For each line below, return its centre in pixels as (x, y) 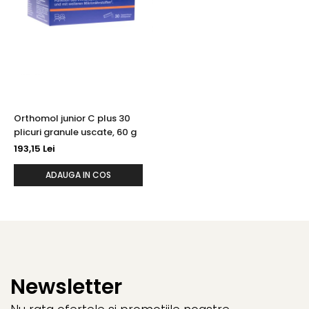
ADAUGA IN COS (78, 175)
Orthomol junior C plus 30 (72, 118)
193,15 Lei (34, 148)
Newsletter (66, 287)
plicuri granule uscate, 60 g (75, 132)
